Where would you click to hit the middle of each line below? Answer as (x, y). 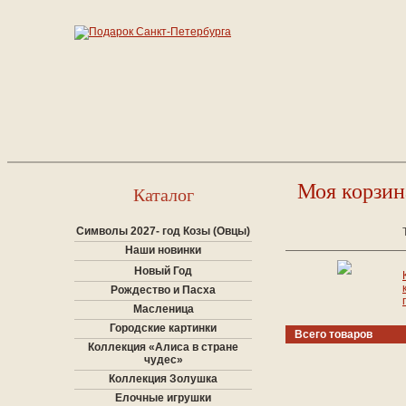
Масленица (163, 309)
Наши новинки (163, 250)
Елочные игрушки (163, 398)
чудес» (163, 360)
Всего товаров (333, 334)
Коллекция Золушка (163, 379)
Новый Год (163, 271)
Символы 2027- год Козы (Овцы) (163, 231)
